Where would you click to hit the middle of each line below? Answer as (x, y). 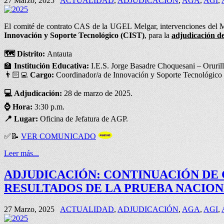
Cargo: (43, 74)
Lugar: (26, 118)
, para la (158, 35)
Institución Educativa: (52, 65)
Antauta (59, 53)
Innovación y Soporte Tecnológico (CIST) (74, 35)
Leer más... (21, 153)
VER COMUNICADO (58, 136)
